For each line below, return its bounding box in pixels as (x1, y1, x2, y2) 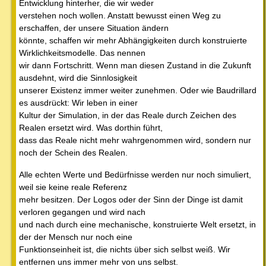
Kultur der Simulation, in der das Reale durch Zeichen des (19, 110, 236, 121)
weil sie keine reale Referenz (19, 182, 127, 192)
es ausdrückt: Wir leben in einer (19, 98, 138, 108)
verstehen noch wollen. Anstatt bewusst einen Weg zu (19, 11, 221, 21)
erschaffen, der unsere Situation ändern (19, 23, 169, 33)
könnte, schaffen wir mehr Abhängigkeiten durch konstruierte (19, 36, 247, 46)
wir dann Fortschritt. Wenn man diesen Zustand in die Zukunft (19, 61, 251, 71)
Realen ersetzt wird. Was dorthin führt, (19, 123, 163, 133)
